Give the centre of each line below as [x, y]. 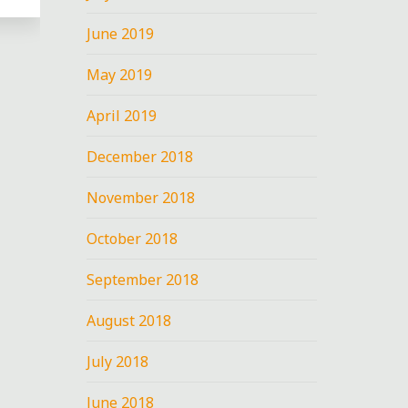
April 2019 [122, 115]
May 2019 [120, 74]
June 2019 [121, 33]
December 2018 [140, 156]
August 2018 [129, 320]
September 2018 [143, 279]
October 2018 [133, 238]
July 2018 [118, 361]
